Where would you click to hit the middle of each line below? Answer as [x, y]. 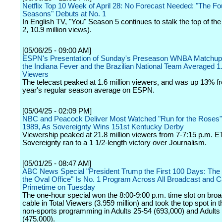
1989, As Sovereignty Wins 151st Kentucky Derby [103, 127]
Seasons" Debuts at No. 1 [64, 14]
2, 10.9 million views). [57, 30]
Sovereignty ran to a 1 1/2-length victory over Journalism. [114, 143]
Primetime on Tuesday [59, 187]
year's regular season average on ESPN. [88, 90]
